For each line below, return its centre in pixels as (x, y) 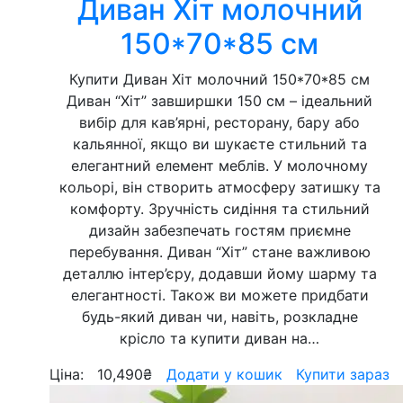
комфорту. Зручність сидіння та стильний (219, 209)
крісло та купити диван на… (219, 338)
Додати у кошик (224, 374)
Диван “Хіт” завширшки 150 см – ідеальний (219, 101)
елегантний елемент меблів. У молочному (219, 166)
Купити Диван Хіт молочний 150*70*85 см (219, 79)
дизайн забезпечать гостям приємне (219, 230)
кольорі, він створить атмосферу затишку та (219, 187)
